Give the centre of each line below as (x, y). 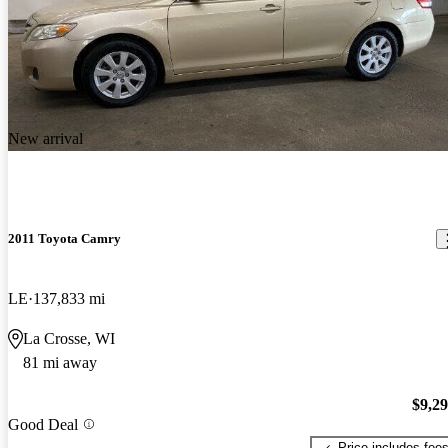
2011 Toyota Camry (64, 239)
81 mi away (60, 362)
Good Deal (43, 424)
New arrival (45, 139)
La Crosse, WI (69, 338)
